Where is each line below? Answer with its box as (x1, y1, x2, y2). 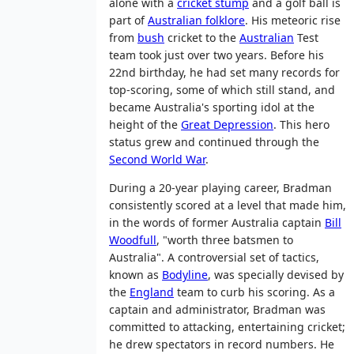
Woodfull (109, 232, 156, 247)
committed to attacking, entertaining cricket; (109, 318, 345, 334)
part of (109, 12, 148, 28)
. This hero (273, 116, 330, 132)
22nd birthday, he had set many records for (109, 64, 340, 80)
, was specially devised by (208, 266, 344, 282)
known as (109, 266, 162, 282)
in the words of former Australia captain (109, 214, 325, 230)
